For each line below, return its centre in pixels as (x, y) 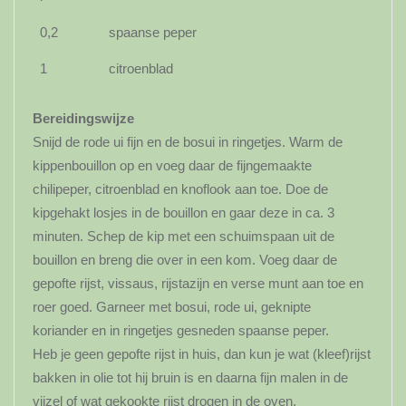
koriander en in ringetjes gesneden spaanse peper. (181, 331)
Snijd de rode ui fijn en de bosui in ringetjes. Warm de (188, 142)
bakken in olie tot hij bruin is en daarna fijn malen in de (190, 378)
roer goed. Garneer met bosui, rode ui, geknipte (172, 307)
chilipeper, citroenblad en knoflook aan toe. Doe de (180, 189)
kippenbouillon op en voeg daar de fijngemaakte (172, 166)
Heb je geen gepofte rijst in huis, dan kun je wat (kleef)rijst (202, 354)
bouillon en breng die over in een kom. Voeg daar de (185, 260)
